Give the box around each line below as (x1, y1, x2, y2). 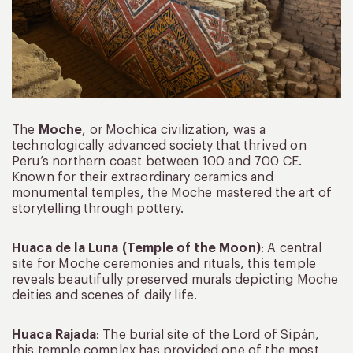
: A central (260, 241, 321, 255)
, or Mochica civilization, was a (82, 123, 266, 136)
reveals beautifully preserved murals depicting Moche (12, 273, 339, 286)
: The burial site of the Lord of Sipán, (95, 328, 320, 341)
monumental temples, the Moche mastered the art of (12, 186, 332, 199)
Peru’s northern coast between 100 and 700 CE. (12, 154, 303, 168)
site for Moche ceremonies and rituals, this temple (12, 257, 317, 270)
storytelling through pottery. (12, 202, 184, 215)
